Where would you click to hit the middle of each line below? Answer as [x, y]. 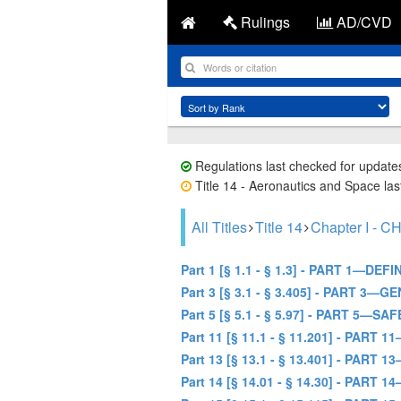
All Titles [219, 227]
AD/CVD [363, 22]
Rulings [264, 22]
